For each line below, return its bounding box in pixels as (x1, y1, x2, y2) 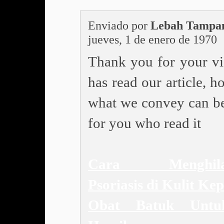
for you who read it (88, 115, 201, 131)
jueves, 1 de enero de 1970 (88, 32, 217, 46)
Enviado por (88, 18, 150, 32)
